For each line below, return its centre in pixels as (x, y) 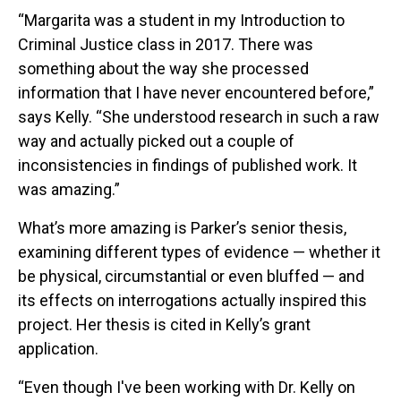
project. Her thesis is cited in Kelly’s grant (164, 325)
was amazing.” (69, 190)
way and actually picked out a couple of (156, 141)
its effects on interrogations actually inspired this (192, 301)
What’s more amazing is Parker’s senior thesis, (182, 228)
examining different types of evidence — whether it (199, 252)
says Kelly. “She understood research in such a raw (199, 117)
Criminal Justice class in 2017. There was (166, 45)
